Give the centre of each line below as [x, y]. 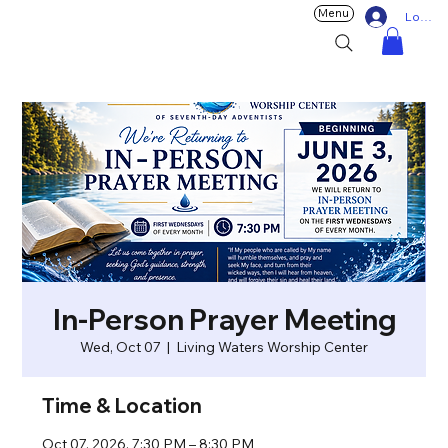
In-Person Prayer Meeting [224, 320]
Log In [422, 16]
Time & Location [122, 406]
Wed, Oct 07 [120, 347]
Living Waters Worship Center [272, 347]
